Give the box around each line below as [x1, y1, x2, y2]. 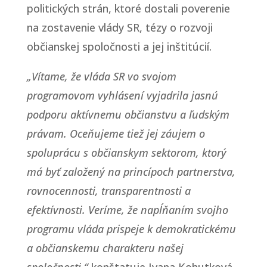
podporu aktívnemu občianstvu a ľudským [26, 107, 229, 122]
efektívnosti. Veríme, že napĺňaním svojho [26, 202, 228, 217]
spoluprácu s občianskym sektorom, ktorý [26, 145, 226, 160]
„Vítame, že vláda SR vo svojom [26, 69, 176, 83]
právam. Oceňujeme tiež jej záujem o [26, 126, 205, 141]
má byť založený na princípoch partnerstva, [26, 164, 235, 179]
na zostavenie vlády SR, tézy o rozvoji [26, 20, 213, 35]
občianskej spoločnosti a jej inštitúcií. [26, 39, 212, 54]
